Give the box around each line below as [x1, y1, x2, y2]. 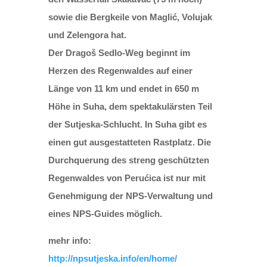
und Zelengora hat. [48, 29, 126, 40]
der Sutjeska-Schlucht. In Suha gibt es [48, 119, 207, 129]
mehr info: [48, 235, 91, 246]
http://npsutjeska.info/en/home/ [48, 253, 177, 263]
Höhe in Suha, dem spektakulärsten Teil [48, 101, 212, 111]
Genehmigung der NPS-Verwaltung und [48, 190, 213, 201]
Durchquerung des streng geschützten [48, 154, 209, 165]
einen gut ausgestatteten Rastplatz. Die [48, 136, 211, 147]
